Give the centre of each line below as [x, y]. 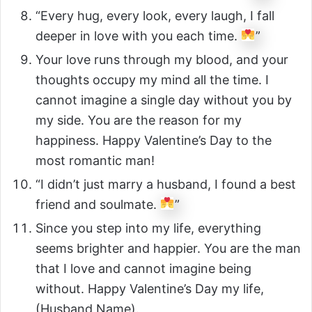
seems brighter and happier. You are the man [168, 248]
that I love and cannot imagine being [143, 268]
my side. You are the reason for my [139, 120]
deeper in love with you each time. [138, 36]
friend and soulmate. [98, 204]
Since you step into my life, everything [148, 228]
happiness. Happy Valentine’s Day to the [154, 140]
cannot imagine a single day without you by [164, 100]
